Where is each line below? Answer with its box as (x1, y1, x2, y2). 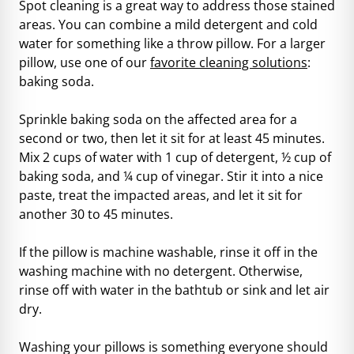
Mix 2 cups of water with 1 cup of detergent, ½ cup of (19, 148, 331, 166)
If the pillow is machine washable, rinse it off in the (19, 243, 318, 261)
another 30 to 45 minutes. (19, 205, 173, 223)
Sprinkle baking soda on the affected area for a (19, 110, 297, 128)
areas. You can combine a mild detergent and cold (19, 15, 318, 33)
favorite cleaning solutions (150, 53, 307, 71)
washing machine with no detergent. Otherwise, (19, 262, 303, 280)
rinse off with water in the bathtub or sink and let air (19, 281, 330, 299)
